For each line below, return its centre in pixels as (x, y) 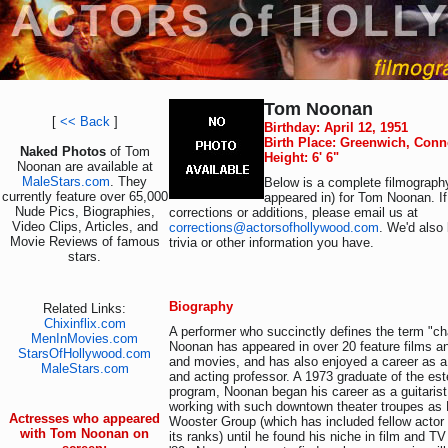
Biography (201, 306)
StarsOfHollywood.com (84, 353)
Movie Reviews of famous (84, 241)
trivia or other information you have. (271, 242)
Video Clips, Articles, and (84, 226)
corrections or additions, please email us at (293, 212)
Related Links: (84, 308)
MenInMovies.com (84, 338)
